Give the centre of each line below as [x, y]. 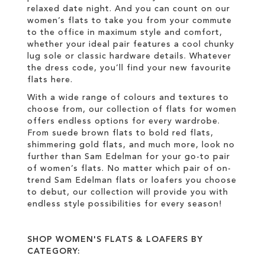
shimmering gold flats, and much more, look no [131, 145]
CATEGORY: [54, 251]
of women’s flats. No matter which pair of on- [129, 168]
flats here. [50, 80]
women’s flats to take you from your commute [130, 20]
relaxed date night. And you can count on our [129, 9]
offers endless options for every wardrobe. [124, 121]
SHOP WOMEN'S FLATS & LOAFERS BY [115, 239]
